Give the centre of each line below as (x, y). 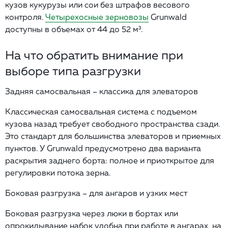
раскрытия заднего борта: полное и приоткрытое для (110, 160)
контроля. (25, 17)
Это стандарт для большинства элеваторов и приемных (113, 136)
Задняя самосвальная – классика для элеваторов (102, 91)
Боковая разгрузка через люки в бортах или (92, 213)
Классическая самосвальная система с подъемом (101, 111)
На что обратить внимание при (94, 55)
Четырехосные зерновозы (97, 17)
